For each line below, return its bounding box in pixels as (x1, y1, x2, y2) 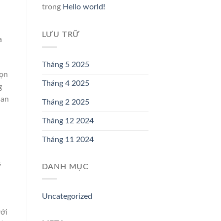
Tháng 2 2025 (41, 98, 89, 106)
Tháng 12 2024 (41, 116, 94, 125)
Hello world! (62, 3, 105, 11)
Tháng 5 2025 (41, 60, 89, 69)
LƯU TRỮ (41, 31, 80, 39)
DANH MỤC (41, 162, 89, 171)
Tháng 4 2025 (41, 79, 89, 87)
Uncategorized (41, 192, 92, 201)
